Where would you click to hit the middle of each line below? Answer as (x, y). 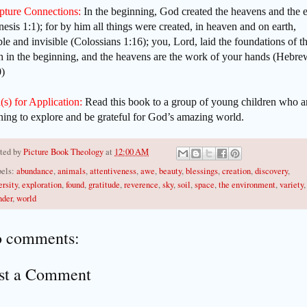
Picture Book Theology (63, 152)
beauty (170, 171)
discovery (271, 171)
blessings (202, 171)
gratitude (104, 184)
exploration (42, 184)
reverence (141, 184)
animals (72, 171)
